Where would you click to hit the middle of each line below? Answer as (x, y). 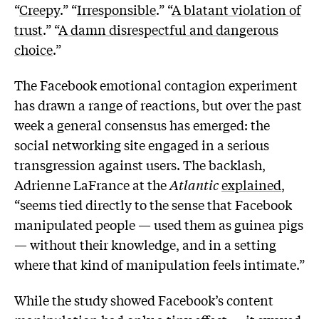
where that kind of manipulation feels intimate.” (159, 264)
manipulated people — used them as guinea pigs (159, 224)
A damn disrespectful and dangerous (168, 30)
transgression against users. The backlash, (140, 164)
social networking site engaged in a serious (142, 144)
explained (251, 184)
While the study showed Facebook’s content (144, 299)
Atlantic (194, 184)
